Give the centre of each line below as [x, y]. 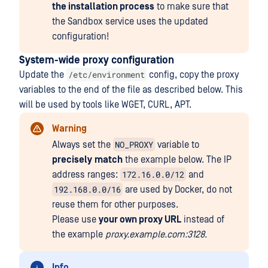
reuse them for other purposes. [115, 205]
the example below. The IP [177, 160]
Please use [75, 220]
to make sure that [191, 7]
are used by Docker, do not [177, 190]
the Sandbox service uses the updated [130, 22]
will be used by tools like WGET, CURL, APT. [105, 105]
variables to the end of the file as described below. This [131, 90]
